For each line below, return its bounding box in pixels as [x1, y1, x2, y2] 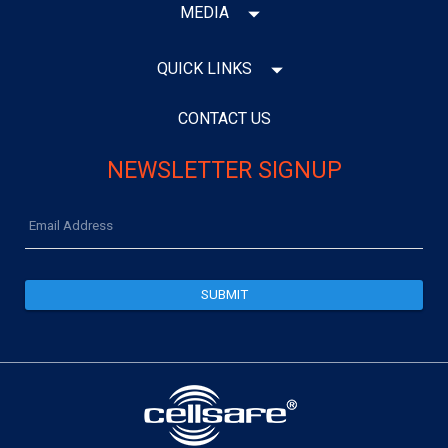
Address [223, 218, 278, 235]
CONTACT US [177, 108, 271, 128]
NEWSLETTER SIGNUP [106, 156, 342, 184]
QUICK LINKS [156, 58, 252, 78]
